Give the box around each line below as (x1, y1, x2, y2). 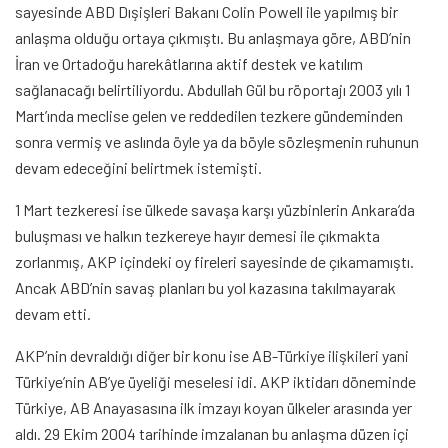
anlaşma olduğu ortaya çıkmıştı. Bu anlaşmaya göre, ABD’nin (15, 28, 411, 48)
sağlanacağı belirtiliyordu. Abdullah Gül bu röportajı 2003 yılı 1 (15, 80, 410, 100)
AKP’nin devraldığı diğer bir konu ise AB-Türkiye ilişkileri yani (15, 346, 409, 366)
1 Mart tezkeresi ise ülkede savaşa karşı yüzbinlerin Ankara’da (15, 200, 415, 220)
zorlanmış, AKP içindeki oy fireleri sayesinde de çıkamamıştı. (15, 252, 417, 272)
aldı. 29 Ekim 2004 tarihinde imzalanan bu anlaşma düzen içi (15, 424, 409, 444)
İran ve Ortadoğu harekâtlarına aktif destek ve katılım (15, 54, 363, 74)
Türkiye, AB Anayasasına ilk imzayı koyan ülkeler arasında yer (15, 398, 412, 418)
